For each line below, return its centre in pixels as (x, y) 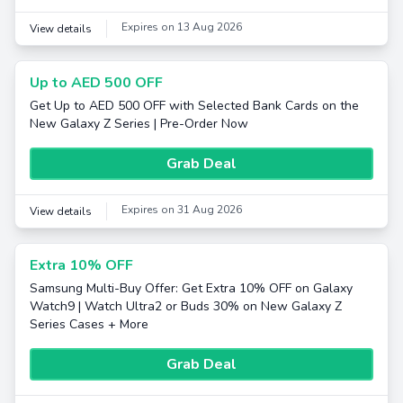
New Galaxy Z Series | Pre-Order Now (139, 124)
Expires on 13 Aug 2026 (182, 27)
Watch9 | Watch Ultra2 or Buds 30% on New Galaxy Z (186, 306)
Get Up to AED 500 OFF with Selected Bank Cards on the (194, 106)
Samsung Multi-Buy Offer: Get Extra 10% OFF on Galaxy (191, 288)
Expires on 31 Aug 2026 (182, 210)
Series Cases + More (89, 324)
